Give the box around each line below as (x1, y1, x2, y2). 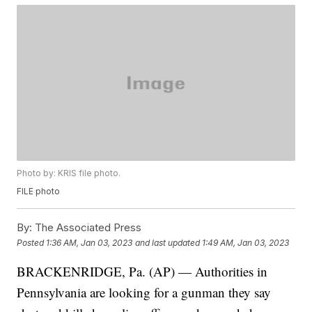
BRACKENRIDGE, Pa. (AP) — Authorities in (17, 263, 268, 281)
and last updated (135, 237, 201, 248)
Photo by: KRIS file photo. (17, 168, 121, 179)
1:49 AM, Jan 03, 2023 (202, 237, 290, 248)
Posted (17, 237, 47, 248)
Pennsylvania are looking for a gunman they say (17, 283, 272, 302)
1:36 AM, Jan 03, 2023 (46, 237, 133, 248)
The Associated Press (32, 221, 142, 235)
